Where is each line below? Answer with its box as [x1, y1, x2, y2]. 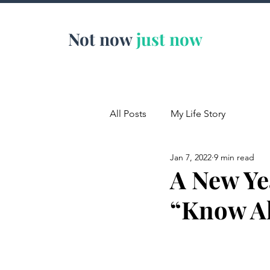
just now [136, 28, 202, 50]
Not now [67, 28, 132, 50]
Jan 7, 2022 [170, 151, 212, 163]
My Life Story [171, 108, 225, 119]
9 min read [214, 151, 254, 163]
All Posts [110, 108, 146, 119]
